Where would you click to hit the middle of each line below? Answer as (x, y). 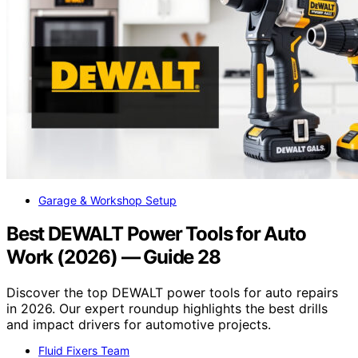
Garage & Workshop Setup (107, 200)
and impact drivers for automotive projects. (139, 325)
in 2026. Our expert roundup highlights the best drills (167, 309)
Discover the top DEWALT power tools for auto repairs (172, 293)
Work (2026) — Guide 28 (113, 257)
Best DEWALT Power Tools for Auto (156, 234)
